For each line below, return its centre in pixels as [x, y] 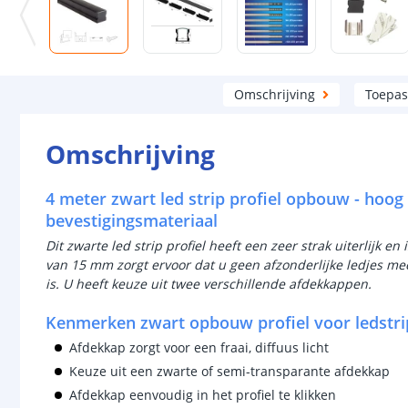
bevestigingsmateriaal [132, 220]
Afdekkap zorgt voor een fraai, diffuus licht [199, 347]
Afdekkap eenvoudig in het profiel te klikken [203, 395]
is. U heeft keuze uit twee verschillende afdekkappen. [209, 284]
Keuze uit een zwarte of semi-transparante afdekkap [229, 371]
